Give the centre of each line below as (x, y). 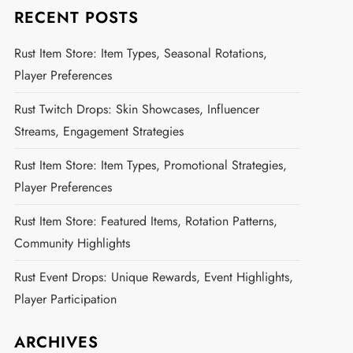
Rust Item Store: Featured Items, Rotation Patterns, (145, 221)
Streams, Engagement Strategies (98, 132)
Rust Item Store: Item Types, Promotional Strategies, (150, 165)
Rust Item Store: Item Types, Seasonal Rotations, (140, 54)
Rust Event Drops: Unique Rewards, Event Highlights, (153, 277)
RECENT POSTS (76, 18)
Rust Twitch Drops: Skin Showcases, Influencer (136, 110)
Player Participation (65, 299)
